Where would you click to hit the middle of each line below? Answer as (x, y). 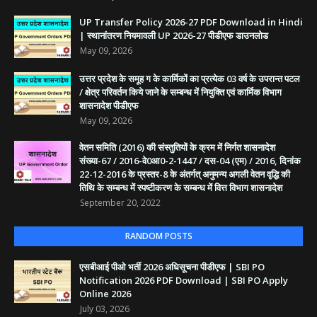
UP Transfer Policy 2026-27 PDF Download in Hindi (191, 22)
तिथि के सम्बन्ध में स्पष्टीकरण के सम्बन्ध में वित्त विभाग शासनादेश (181, 188)
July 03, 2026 (105, 309)
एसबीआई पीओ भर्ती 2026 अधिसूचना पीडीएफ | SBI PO (172, 267)
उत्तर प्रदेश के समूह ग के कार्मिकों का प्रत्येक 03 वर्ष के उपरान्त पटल (190, 79)
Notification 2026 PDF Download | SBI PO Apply (184, 281)
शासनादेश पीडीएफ (109, 106)
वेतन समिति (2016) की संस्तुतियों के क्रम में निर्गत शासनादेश (177, 148)
